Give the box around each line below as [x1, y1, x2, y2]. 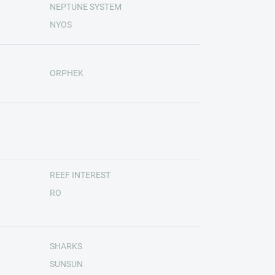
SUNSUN [49, 258, 83, 269]
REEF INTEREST [49, 170, 110, 180]
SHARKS [49, 241, 82, 251]
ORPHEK [49, 68, 83, 78]
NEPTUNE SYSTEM [49, 1, 122, 12]
